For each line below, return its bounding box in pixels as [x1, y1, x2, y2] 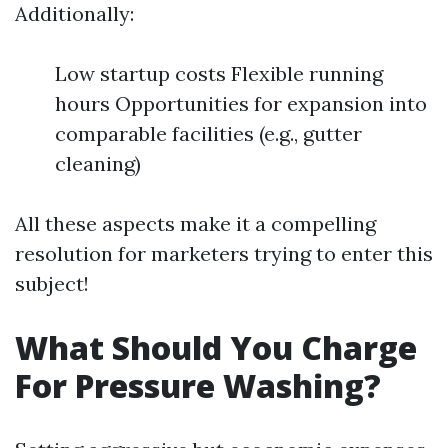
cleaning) [55, 151, 141, 176]
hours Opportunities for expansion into [55, 91, 427, 116]
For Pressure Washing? [15, 364, 381, 407]
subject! [15, 271, 89, 296]
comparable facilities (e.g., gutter [55, 121, 362, 146]
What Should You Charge [15, 326, 417, 369]
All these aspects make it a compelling [15, 211, 376, 236]
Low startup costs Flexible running [55, 61, 383, 86]
